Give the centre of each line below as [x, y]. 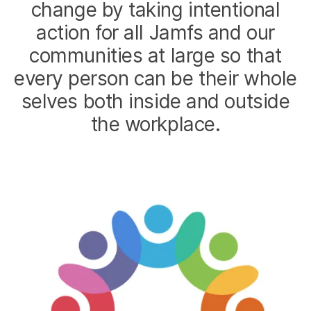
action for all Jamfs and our [155, 33]
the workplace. [155, 125]
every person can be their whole [155, 79]
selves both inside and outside [155, 102]
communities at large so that [155, 56]
